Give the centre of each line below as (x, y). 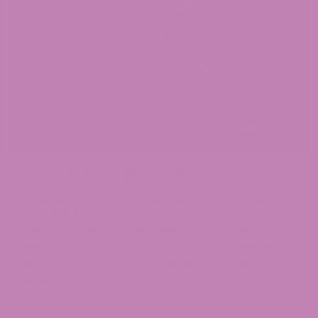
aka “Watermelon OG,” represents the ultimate (152, 246)
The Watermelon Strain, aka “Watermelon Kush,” (155, 229)
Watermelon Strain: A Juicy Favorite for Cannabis (148, 201)
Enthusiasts (50, 212)
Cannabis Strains (189, 175)
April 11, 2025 (73, 175)
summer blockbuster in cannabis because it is (148, 263)
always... (42, 280)
